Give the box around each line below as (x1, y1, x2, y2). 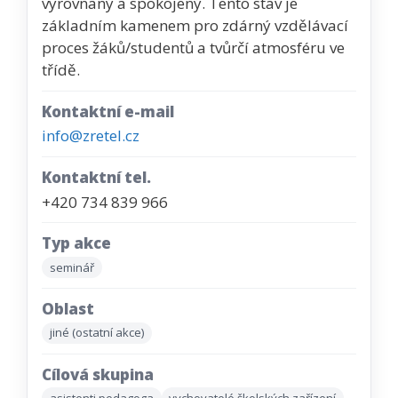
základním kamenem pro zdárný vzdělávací (42, 15, 348, 36)
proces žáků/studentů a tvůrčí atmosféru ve (42, 37, 345, 59)
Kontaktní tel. (42, 167, 151, 188)
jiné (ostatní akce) (49, 324, 144, 341)
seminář (49, 259, 94, 275)
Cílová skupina (42, 363, 154, 385)
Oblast (42, 298, 94, 320)
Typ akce (42, 233, 111, 254)
